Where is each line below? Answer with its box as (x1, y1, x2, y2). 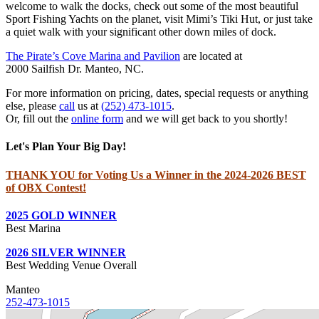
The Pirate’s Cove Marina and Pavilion (6, 50, 180, 63)
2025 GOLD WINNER (6, 209, 117, 221)
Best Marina (6, 221, 61, 234)
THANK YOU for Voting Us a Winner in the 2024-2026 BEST (6, 168, 306, 181)
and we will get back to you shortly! (123, 113, 288, 125)
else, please (6, 100, 59, 113)
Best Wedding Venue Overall (6, 258, 137, 271)
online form (71, 113, 123, 125)
